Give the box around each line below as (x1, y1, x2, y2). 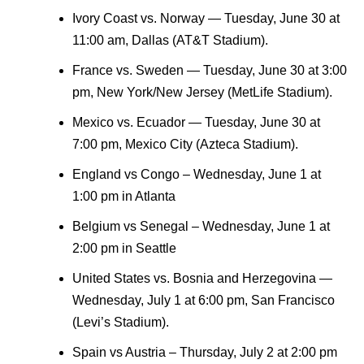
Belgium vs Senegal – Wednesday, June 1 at (72, 219, 330, 234)
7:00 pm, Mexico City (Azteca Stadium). (72, 137, 298, 152)
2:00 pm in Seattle (72, 241, 176, 256)
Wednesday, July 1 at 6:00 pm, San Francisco (72, 293, 335, 308)
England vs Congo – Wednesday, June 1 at (72, 167, 321, 182)
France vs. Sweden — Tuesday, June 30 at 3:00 (72, 63, 347, 78)
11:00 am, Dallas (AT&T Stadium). (72, 33, 268, 48)
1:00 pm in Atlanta (72, 189, 175, 204)
